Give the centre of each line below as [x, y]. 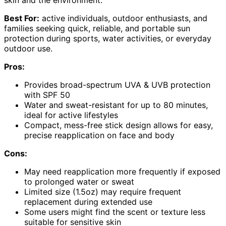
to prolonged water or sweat [79, 181]
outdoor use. [28, 48]
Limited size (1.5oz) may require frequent [103, 191]
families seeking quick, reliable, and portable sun [97, 28]
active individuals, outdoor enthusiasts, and [123, 18]
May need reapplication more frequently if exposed [122, 171]
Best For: [22, 18]
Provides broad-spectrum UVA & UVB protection [117, 84]
